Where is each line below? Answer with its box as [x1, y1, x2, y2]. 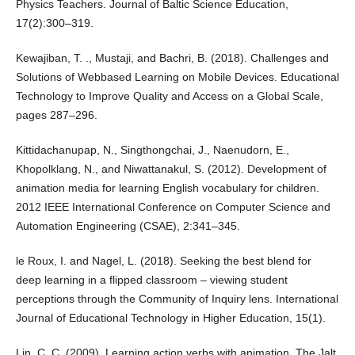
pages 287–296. [15, 109, 97, 122]
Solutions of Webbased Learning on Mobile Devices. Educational [15, 71, 339, 84]
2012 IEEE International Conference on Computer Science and [15, 200, 330, 214]
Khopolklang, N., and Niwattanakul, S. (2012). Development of [15, 162, 326, 176]
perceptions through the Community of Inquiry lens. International [15, 292, 338, 306]
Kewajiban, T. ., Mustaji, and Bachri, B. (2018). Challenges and [15, 52, 329, 65]
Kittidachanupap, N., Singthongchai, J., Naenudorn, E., [15, 143, 289, 157]
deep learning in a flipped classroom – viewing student [15, 273, 288, 287]
